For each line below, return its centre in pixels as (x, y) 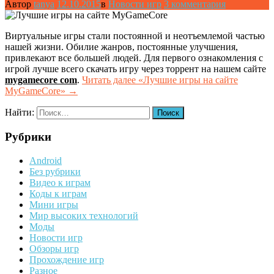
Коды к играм (58, 193)
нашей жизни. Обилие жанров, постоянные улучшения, (121, 46)
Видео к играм (60, 182)
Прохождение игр (67, 259)
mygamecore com (41, 80)
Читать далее (110, 80)
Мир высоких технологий (84, 215)
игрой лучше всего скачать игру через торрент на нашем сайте (135, 68)
